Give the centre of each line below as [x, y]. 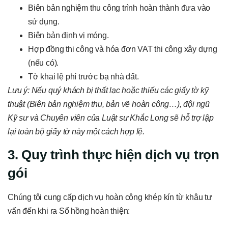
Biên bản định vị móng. [68, 35]
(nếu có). [44, 63]
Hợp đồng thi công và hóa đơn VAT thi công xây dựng [123, 49]
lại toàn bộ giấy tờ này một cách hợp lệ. [76, 131]
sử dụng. [44, 21]
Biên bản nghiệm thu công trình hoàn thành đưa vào [119, 8]
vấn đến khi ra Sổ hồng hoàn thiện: [69, 211]
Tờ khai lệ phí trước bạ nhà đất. [83, 76]
